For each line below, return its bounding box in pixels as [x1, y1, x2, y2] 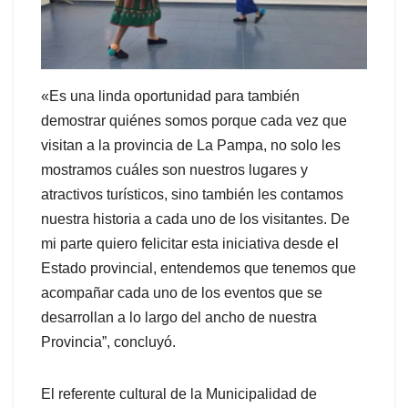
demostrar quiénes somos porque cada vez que [41, 113, 347, 129]
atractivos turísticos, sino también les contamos [41, 187, 343, 203]
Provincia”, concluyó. [41, 334, 176, 351]
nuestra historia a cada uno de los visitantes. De [41, 211, 350, 228]
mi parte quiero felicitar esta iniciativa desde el [41, 236, 339, 252]
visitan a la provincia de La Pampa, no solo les [41, 138, 341, 154]
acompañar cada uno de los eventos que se [41, 285, 322, 301]
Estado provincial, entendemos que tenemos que [41, 260, 356, 277]
